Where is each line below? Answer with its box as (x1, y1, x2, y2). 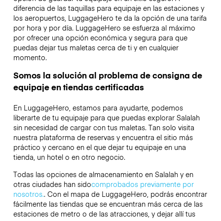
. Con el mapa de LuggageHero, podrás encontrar (43, 188, 207, 199)
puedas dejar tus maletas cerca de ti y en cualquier (13, 42, 179, 53)
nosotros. (13, 188, 44, 199)
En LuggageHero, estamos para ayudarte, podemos (13, 103, 183, 113)
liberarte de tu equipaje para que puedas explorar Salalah (13, 112, 200, 123)
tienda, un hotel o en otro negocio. (13, 152, 125, 162)
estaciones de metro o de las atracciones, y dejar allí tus (13, 208, 195, 219)
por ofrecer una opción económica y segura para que (13, 33, 187, 43)
